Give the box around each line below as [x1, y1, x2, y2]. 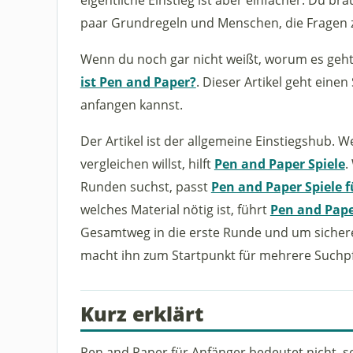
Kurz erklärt [80, 299, 204, 327]
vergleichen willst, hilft [80, 154, 214, 173]
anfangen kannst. [80, 95, 183, 114]
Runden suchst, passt [80, 177, 211, 196]
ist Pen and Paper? [80, 72, 196, 91]
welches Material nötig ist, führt [80, 200, 270, 219]
